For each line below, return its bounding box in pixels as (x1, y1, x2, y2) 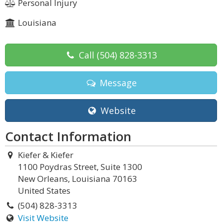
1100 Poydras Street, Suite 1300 (18, 161, 142, 172)
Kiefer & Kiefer (17, 149, 73, 161)
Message (97, 77, 137, 89)
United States (18, 185, 70, 196)
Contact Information (5, 127, 131, 145)
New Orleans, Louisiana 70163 (18, 173, 137, 184)
